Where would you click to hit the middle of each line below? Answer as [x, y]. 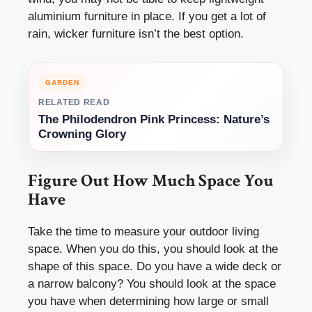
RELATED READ [74, 103]
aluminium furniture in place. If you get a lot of [147, 17]
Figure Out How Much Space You [151, 181]
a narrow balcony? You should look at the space [152, 284]
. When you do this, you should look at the [169, 249]
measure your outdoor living [187, 232]
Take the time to [71, 232]
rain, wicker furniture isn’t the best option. [136, 34]
